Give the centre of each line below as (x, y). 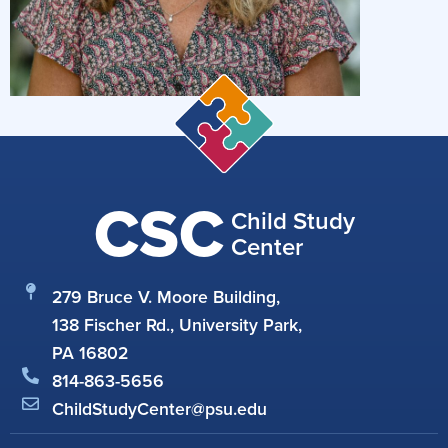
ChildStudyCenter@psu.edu (160, 409)
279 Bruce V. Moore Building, (166, 297)
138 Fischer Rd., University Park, (177, 325)
